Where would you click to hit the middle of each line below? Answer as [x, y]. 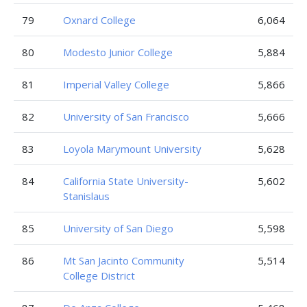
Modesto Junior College [118, 52]
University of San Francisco [126, 116]
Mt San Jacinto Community [124, 260]
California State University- [126, 181]
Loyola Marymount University [132, 149]
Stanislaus [86, 196]
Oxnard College [99, 20]
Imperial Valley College [116, 84]
